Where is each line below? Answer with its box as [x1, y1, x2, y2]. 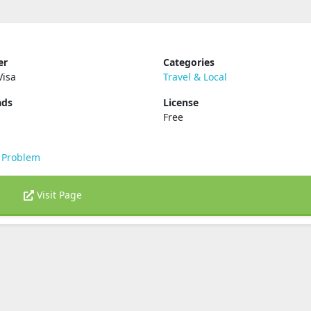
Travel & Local [162, 70, 227, 83]
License [162, 96, 199, 109]
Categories [162, 56, 215, 69]
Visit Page [34, 188, 82, 201]
